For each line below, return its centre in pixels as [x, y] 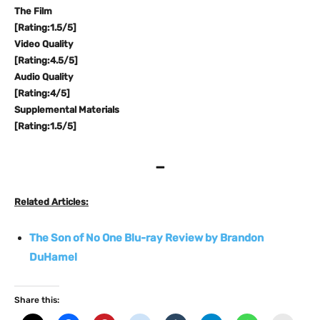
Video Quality [44, 44]
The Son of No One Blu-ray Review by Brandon [146, 238]
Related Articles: [51, 202]
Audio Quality [44, 76]
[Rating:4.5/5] [46, 60]
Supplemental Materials [67, 109]
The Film [33, 11]
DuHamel [53, 257]
